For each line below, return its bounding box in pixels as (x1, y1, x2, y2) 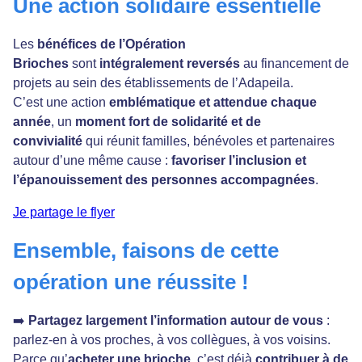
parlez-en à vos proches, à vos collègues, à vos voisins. (13, 333, 330, 347)
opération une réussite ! (13, 270, 249, 295)
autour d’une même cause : (13, 154, 171, 168)
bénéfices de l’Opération (37, 37, 186, 52)
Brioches (13, 57, 69, 71)
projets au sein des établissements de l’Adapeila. (13, 76, 293, 90)
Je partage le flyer (13, 205, 115, 220)
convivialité (13, 134, 82, 149)
